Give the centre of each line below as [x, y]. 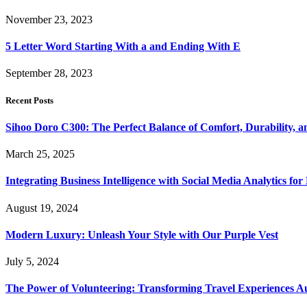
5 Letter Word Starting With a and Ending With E [123, 47]
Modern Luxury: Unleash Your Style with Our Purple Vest [142, 234]
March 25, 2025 [40, 153]
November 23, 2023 [49, 19]
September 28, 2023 [49, 73]
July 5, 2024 [32, 262]
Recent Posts [29, 100]
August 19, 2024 [42, 208]
